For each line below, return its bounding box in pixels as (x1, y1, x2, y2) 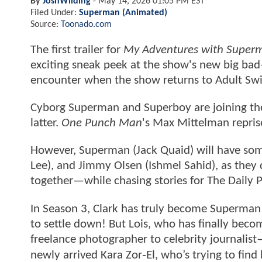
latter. (30, 117, 61, 130)
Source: (30, 19, 61, 29)
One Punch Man (61, 117, 142, 130)
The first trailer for (30, 43, 123, 56)
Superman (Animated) (79, 8, 167, 18)
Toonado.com (61, 19, 112, 29)
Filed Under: (30, 8, 79, 18)
